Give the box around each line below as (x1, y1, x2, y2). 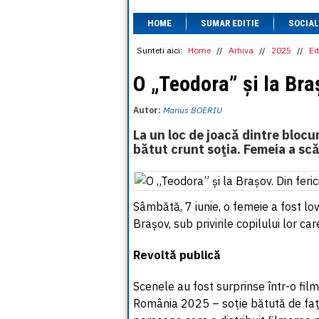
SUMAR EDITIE (201, 18, 259, 28)
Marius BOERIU (163, 105, 222, 115)
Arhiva (229, 45, 253, 56)
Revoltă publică (133, 248, 221, 262)
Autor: (133, 105, 163, 115)
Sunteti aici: (137, 45, 182, 56)
